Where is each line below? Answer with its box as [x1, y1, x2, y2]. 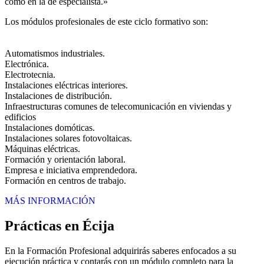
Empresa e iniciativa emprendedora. [5, 165, 137, 175]
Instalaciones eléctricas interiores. [5, 80, 128, 90]
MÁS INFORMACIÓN [5, 196, 95, 206]
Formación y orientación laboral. [5, 154, 126, 164]
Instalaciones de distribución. [5, 91, 112, 101]
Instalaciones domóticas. [5, 123, 95, 133]
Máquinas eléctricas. [5, 144, 80, 154]
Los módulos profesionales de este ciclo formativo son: [5, 16, 208, 27]
